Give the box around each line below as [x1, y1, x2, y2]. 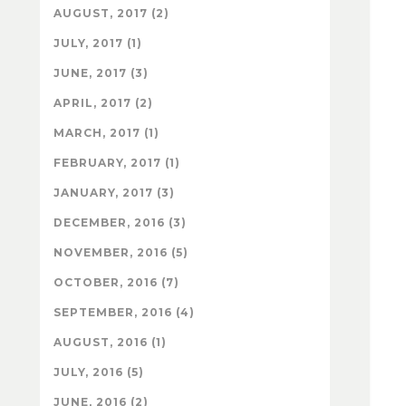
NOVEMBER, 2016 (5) [53, 245, 188, 259]
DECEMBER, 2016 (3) [53, 215, 187, 229]
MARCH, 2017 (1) [53, 125, 159, 140]
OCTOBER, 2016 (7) [53, 275, 179, 289]
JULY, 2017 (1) [53, 35, 142, 50]
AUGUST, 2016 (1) [53, 334, 167, 349]
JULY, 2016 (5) [53, 364, 144, 379]
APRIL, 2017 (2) [53, 95, 153, 110]
